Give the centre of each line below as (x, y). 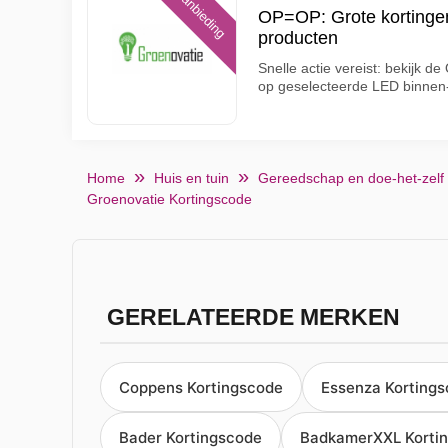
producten (298, 38)
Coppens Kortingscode (201, 387)
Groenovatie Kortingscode (169, 199)
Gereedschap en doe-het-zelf (351, 178)
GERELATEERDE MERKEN (253, 317)
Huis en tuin (191, 178)
